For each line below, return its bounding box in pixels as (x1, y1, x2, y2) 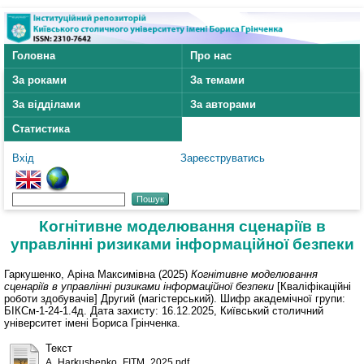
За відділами (12, 98, 80, 111)
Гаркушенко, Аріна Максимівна (4, 267, 155, 280)
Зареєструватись (180, 152, 265, 165)
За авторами (190, 98, 256, 111)
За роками (12, 74, 67, 87)
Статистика (12, 123, 70, 136)
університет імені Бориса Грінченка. (4, 316, 180, 329)
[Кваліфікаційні (274, 279, 351, 292)
